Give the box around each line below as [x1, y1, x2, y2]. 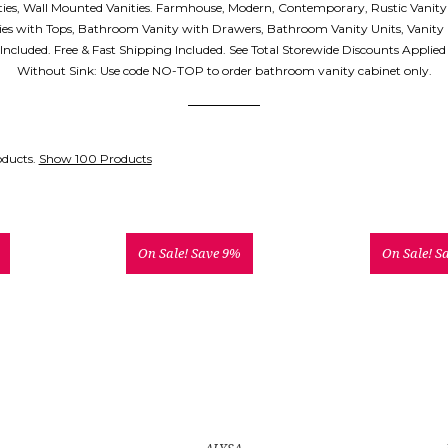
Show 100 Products [38, 151, 152, 166]
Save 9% [191, 244, 242, 262]
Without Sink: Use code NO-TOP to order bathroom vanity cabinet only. [16, 63, 432, 78]
